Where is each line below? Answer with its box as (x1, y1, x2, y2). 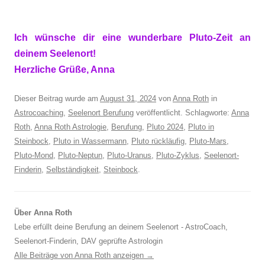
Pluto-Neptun (58, 151, 102, 160)
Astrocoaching (14, 108, 63, 117)
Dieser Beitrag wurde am (14, 94, 100, 103)
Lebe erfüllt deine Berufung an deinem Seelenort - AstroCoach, (14, 222, 228, 231)
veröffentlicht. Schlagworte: (134, 108, 231, 117)
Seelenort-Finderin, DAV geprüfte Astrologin (14, 237, 163, 245)
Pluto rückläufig (131, 137, 185, 146)
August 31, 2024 (100, 94, 156, 103)
